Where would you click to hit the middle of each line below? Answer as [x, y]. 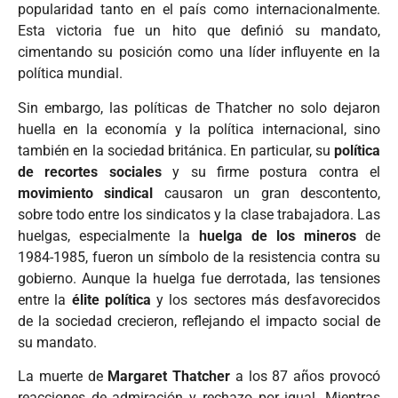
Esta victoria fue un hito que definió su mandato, [199, 31]
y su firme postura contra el [271, 171]
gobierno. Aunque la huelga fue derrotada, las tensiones [199, 278]
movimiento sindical [86, 193]
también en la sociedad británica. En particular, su [176, 150]
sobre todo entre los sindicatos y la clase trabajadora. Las [199, 214]
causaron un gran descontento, [267, 193]
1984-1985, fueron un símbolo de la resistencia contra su [199, 257]
